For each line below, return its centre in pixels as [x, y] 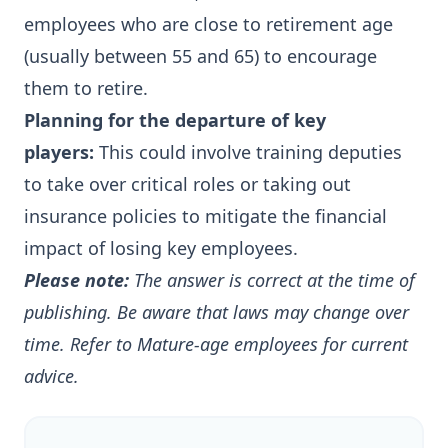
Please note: [76, 280]
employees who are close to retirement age [208, 24]
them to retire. [86, 88]
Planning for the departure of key [175, 120]
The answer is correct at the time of [272, 280]
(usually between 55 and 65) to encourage [200, 56]
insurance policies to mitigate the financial [205, 216]
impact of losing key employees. [161, 248]
